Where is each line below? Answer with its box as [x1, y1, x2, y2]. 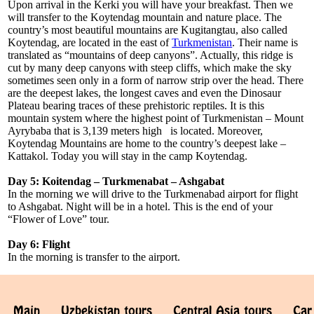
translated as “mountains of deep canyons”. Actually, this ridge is [8, 49, 294, 62]
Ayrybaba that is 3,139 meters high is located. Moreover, [8, 125, 264, 137]
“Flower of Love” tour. [8, 213, 110, 226]
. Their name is [232, 36, 299, 49]
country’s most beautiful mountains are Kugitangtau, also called [8, 24, 288, 36]
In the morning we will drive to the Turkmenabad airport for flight [8, 188, 299, 200]
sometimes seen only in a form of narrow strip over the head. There [8, 74, 304, 87]
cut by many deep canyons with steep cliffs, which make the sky [8, 62, 292, 74]
